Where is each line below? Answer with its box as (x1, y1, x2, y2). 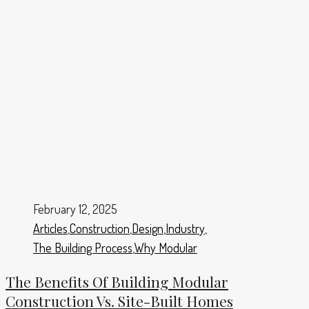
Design (132, 221, 163, 237)
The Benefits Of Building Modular (6, 272, 228, 292)
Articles (33, 221, 68, 237)
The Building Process (33, 240, 132, 256)
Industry (166, 221, 205, 237)
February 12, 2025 (33, 201, 117, 217)
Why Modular (134, 240, 197, 256)
